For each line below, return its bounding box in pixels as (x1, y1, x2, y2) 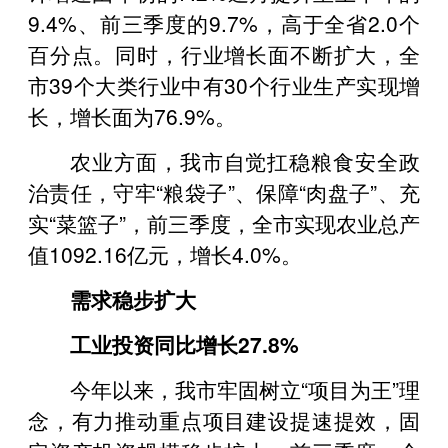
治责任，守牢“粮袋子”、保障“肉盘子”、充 (28, 176, 420, 207)
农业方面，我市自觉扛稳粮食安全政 (70, 145, 420, 176)
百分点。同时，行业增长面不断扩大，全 (28, 38, 420, 69)
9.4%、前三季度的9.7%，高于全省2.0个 (28, 7, 420, 38)
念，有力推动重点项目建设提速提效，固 (28, 404, 420, 435)
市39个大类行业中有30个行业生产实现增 (28, 69, 420, 100)
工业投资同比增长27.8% (70, 328, 299, 359)
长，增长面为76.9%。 (28, 100, 236, 131)
